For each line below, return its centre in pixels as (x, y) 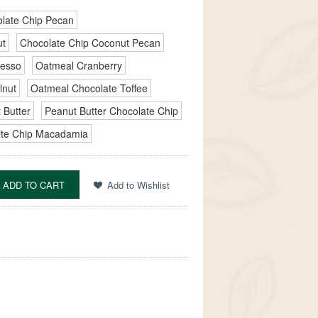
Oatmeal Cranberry (79, 65)
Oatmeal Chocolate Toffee (89, 88)
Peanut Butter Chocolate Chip (111, 111)
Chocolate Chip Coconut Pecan (90, 43)
